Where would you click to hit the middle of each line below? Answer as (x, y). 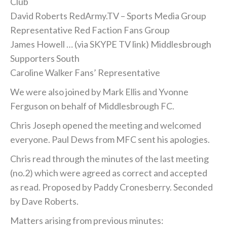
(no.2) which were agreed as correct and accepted (109, 173)
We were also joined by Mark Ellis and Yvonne (99, 92)
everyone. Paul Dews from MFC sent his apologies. (110, 140)
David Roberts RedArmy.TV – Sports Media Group (108, 16)
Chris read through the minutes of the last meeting (109, 159)
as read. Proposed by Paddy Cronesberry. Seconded (111, 187)
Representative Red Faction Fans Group (90, 30)
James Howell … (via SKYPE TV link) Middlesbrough (111, 44)
